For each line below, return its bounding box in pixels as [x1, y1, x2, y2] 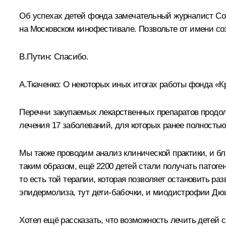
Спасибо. [51, 51, 89, 62]
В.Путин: [19, 51, 52, 62]
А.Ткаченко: [19, 79, 61, 89]
